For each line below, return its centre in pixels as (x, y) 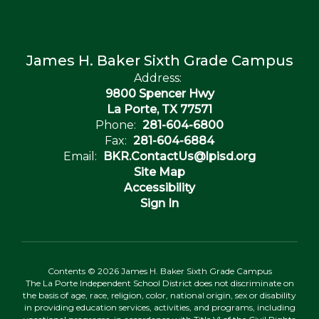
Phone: (116, 125)
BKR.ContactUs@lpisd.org (179, 156)
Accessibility (159, 188)
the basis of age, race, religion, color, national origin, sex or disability (159, 295)
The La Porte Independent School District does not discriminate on (159, 283)
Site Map (159, 172)
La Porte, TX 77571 (159, 109)
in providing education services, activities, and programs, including (159, 307)
